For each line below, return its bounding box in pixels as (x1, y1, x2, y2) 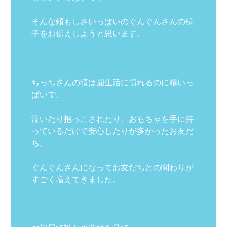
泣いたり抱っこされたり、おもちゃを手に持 (31, 112, 194, 125)
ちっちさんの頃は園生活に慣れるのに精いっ (31, 75, 194, 88)
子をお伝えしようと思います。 (31, 27, 145, 40)
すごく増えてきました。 (31, 173, 121, 185)
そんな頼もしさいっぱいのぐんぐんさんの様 (31, 15, 194, 27)
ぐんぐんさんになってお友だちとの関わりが (31, 161, 194, 173)
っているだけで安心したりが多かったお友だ (31, 124, 194, 137)
